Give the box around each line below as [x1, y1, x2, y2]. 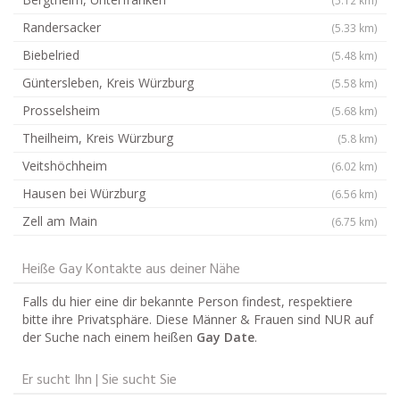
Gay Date [196, 328, 254, 346]
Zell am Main [22, 212, 97, 229]
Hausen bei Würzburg [22, 184, 146, 202]
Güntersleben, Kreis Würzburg [22, 73, 194, 91]
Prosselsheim [22, 101, 100, 119]
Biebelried [22, 46, 79, 63]
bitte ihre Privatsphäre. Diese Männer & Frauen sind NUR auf [22, 310, 373, 328]
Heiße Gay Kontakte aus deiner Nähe [22, 257, 240, 281]
